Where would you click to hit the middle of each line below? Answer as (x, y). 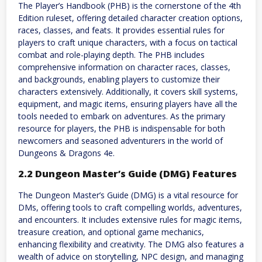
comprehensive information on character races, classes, (124, 67)
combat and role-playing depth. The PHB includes (111, 54)
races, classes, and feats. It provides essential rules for (121, 30)
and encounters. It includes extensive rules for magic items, (130, 219)
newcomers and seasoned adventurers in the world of (120, 140)
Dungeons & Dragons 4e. (66, 153)
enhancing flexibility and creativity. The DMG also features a (131, 244)
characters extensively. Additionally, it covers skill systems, (128, 91)
